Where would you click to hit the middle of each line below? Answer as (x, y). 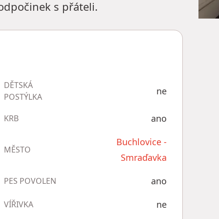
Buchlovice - (141, 142)
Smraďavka (143, 157)
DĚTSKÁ (18, 85)
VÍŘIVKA (18, 204)
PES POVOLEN (30, 181)
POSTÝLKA (23, 97)
